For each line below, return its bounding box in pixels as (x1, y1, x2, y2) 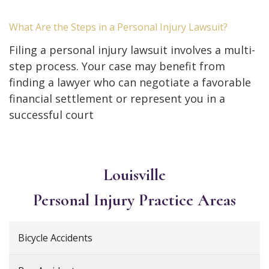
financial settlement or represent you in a (9, 91, 225, 106)
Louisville (103, 165, 166, 186)
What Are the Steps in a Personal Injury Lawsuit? (9, 20, 228, 34)
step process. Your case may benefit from (9, 59, 225, 74)
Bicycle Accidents (18, 231, 92, 245)
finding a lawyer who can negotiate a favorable (9, 75, 251, 90)
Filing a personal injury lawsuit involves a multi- (9, 43, 255, 58)
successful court (9, 107, 94, 122)
